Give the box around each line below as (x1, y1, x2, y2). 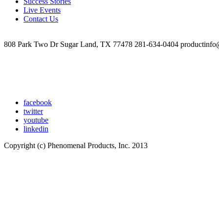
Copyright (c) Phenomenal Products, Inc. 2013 (4, 141, 148, 150)
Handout (49, 16, 76, 24)
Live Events (23, 5, 61, 14)
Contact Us (23, 14, 58, 23)
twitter (23, 107, 43, 115)
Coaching (49, 7, 79, 16)
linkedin (23, 124, 48, 133)
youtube (23, 115, 48, 124)
